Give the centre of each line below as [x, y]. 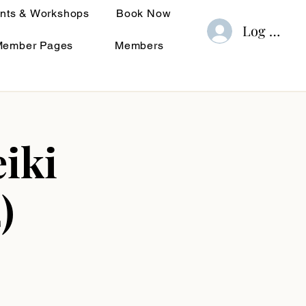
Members [139, 45]
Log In [263, 30]
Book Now [144, 13]
